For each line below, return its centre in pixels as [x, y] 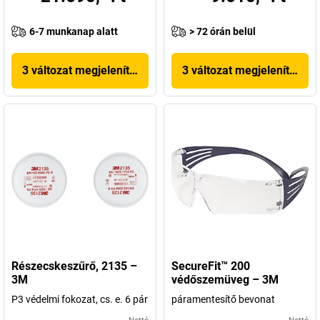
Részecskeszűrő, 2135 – [74, 266]
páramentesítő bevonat [223, 299]
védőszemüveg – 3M [225, 280]
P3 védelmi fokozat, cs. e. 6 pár [80, 299]
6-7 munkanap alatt [74, 31]
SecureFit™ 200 [211, 266]
